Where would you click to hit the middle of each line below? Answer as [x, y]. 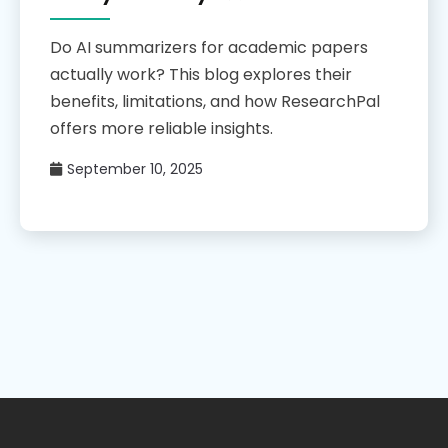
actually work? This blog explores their [201, 75]
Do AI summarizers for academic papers [209, 48]
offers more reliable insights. [161, 129]
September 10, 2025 [135, 169]
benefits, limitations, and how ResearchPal [215, 102]
